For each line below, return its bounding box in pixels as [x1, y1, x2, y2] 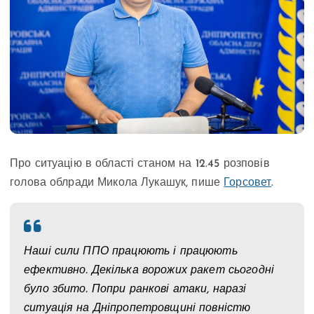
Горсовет [224, 177, 272, 189]
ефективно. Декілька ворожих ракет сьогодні [24, 264, 274, 276]
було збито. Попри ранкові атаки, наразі [24, 283, 247, 295]
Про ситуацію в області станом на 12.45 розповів [10, 158, 270, 170]
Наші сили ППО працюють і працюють [24, 245, 238, 257]
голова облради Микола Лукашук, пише [10, 177, 224, 189]
